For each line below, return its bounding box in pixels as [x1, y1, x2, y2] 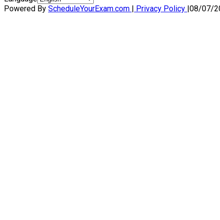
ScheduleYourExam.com [48, 4, 132, 14]
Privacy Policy [134, 4, 187, 14]
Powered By [4, 4, 48, 14]
